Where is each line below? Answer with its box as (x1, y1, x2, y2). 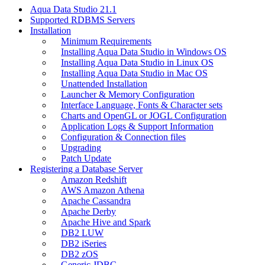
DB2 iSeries (61, 238, 106, 248)
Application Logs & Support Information (61, 121, 214, 131)
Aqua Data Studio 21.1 (30, 4, 117, 14)
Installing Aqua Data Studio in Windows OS (61, 46, 227, 57)
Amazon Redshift (61, 174, 127, 185)
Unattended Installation (61, 78, 147, 89)
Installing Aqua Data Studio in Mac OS (61, 67, 208, 78)
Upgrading (61, 142, 101, 153)
